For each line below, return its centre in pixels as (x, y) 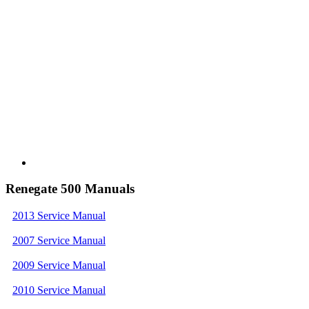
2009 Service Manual (59, 266)
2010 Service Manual (59, 290)
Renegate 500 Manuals (70, 189)
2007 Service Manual (59, 241)
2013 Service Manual (59, 216)
